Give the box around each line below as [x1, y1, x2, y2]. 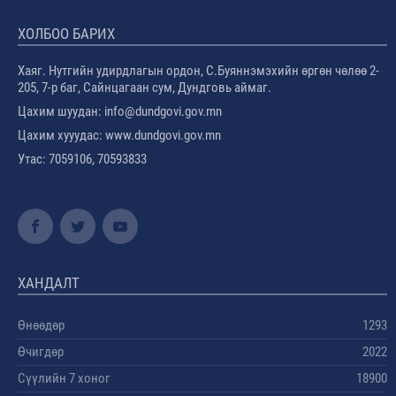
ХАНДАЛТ [18, 274, 80, 292]
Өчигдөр [18, 344, 64, 360]
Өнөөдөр [18, 317, 65, 333]
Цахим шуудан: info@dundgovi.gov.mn [18, 103, 225, 119]
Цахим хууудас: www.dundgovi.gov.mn [18, 127, 221, 143]
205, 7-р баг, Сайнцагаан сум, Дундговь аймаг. [18, 80, 271, 95]
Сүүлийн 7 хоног [18, 370, 110, 386]
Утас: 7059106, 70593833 [18, 151, 147, 167]
